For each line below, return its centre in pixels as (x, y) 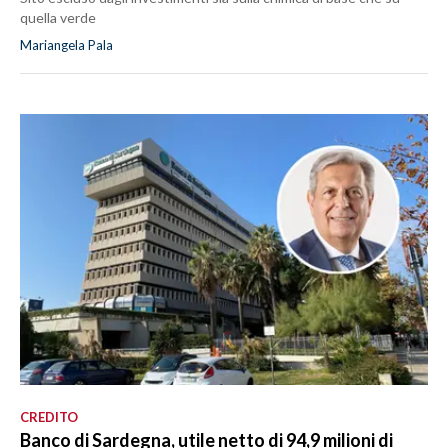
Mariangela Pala (66, 44)
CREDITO (49, 416)
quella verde (58, 17)
